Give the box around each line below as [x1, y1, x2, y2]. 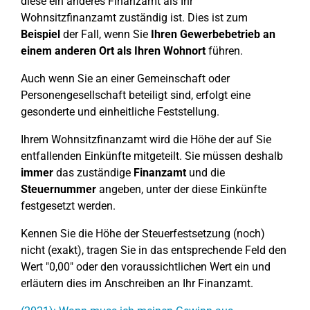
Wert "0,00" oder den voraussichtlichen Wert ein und [21, 260, 271, 273]
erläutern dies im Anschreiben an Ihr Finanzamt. [21, 277, 253, 290]
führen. [206, 44, 243, 57]
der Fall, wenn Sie [60, 28, 151, 41]
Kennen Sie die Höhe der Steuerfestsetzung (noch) [21, 227, 265, 240]
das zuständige [53, 166, 134, 179]
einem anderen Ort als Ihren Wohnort [21, 44, 206, 57]
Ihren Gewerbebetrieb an [151, 28, 275, 41]
